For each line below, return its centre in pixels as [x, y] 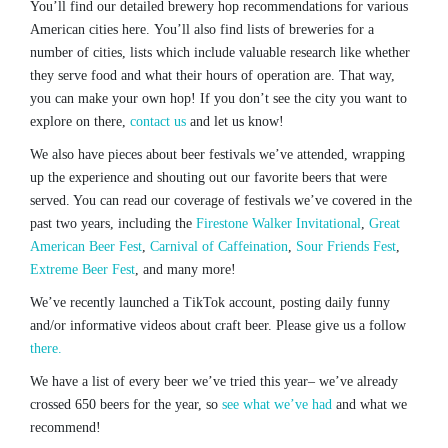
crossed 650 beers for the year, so [126, 405]
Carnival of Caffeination [219, 247]
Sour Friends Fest [346, 247]
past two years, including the [113, 224]
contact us [158, 122]
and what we [369, 405]
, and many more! [185, 270]
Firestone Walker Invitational [278, 224]
